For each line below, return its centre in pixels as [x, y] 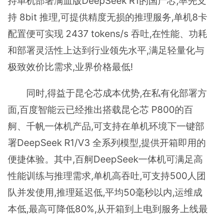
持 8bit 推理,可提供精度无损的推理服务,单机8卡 [108, 17]
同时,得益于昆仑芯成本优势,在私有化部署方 [107, 93]
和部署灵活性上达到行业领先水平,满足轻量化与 [106, 50]
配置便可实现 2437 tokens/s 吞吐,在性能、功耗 [108, 34]
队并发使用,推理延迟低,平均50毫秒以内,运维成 [105, 192]
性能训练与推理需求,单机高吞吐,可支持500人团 [107, 175]
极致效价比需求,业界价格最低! [70, 67]
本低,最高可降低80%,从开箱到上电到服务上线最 [108, 209]
